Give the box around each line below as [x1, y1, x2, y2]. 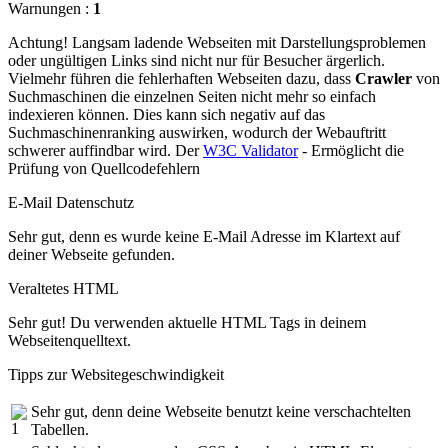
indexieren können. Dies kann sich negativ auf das [8, 105, 325, 123]
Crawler [355, 69, 412, 87]
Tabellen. [31, 420, 89, 438]
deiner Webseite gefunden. [8, 245, 175, 263]
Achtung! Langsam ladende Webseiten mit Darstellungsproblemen [8, 33, 426, 51]
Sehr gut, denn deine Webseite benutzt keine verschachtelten [31, 402, 411, 420]
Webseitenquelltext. [8, 331, 131, 349]
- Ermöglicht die [298, 141, 404, 159]
